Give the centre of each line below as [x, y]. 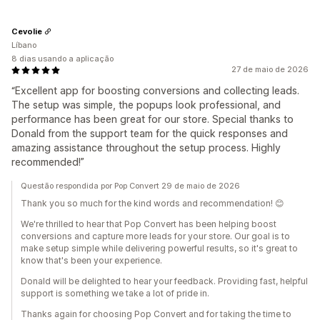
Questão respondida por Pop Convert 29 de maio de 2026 [130, 186]
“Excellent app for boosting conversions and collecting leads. [155, 90]
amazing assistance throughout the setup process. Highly [146, 147]
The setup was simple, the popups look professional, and [146, 105]
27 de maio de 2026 [270, 69]
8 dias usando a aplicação [62, 59]
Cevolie [27, 31]
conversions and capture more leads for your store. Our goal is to [155, 236]
